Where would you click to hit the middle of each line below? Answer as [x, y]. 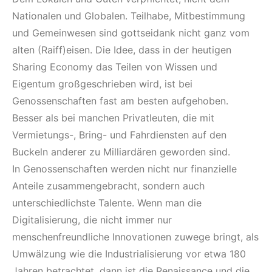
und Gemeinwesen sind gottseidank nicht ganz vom [131, 32]
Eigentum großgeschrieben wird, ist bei [102, 83]
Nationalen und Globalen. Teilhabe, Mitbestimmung [129, 15]
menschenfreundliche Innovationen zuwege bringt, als [135, 236]
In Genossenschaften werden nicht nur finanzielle [124, 168]
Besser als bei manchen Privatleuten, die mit [113, 117]
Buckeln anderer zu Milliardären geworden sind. [121, 151]
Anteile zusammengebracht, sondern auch [108, 185]
